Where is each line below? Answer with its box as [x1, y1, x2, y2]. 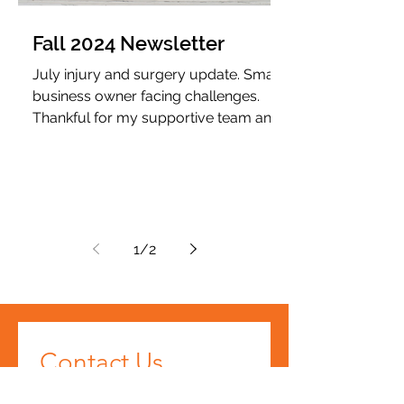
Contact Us [40, 347, 163, 377]
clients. [32, 131, 78, 148]
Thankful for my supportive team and [32, 109, 280, 126]
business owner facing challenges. [32, 87, 260, 105]
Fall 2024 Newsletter [32, 32, 225, 55]
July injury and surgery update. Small [32, 66, 281, 83]
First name [40, 381, 99, 397]
